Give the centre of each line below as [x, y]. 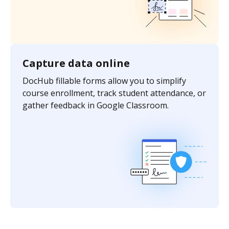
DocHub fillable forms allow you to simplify [104, 81]
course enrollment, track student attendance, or [114, 93]
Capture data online [76, 63]
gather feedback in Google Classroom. [96, 105]
